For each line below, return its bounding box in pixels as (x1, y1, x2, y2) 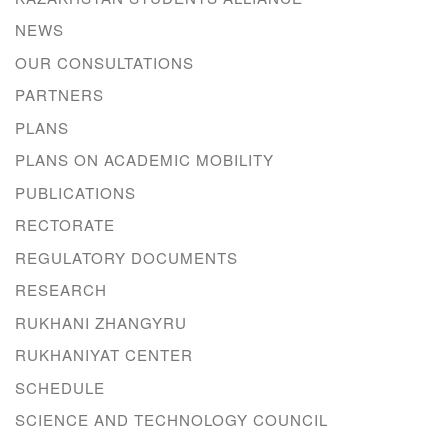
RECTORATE (15, 214, 115, 236)
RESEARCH (15, 279, 107, 301)
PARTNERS (15, 84, 104, 106)
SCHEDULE (15, 376, 105, 398)
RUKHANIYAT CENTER (15, 344, 193, 366)
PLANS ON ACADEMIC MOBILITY (15, 149, 274, 171)
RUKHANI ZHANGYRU (15, 311, 187, 333)
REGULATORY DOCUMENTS (15, 246, 238, 268)
